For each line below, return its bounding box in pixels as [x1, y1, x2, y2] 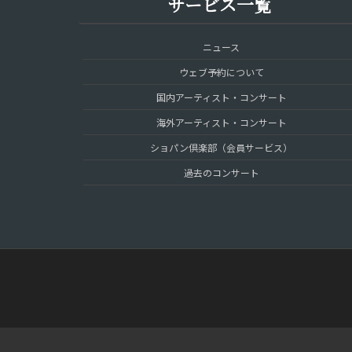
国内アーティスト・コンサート [156, 90, 287, 104]
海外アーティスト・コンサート [156, 115, 287, 130]
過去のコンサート [183, 166, 259, 180]
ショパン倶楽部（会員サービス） [150, 141, 293, 155]
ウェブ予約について [178, 65, 264, 79]
